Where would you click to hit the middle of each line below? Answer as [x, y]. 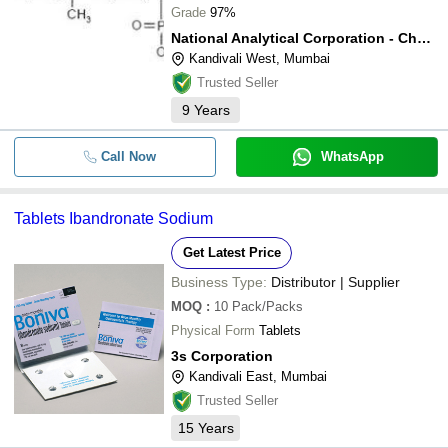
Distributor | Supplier [335, 282]
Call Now [128, 156]
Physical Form [213, 330]
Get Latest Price [231, 252]
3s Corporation [222, 356]
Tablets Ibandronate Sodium [113, 218]
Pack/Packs [267, 306]
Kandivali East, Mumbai [258, 376]
